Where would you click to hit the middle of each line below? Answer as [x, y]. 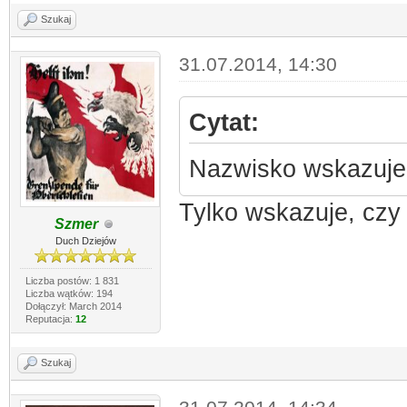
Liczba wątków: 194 [69, 293]
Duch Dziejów [85, 241]
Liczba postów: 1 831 [72, 281]
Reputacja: [50, 319]
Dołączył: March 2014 [73, 306]
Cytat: [223, 123]
